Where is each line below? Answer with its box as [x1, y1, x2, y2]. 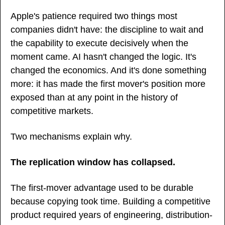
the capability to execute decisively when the [11, 38, 188, 48]
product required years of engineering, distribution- [11, 209, 212, 220]
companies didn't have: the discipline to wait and [11, 24, 203, 35]
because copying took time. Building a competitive [11, 196, 210, 206]
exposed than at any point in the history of [11, 92, 178, 102]
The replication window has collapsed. [11, 157, 175, 167]
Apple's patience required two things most [11, 11, 177, 21]
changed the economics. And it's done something [11, 65, 206, 75]
